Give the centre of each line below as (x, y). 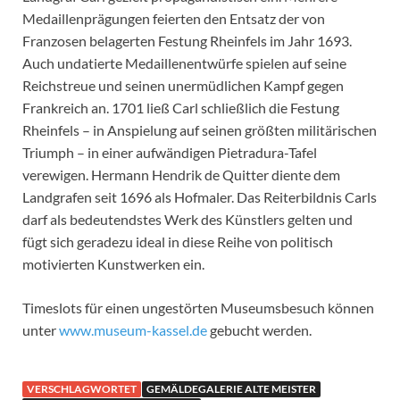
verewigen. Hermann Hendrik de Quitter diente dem (181, 174)
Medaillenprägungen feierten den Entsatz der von (174, 18)
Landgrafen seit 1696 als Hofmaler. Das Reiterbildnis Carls (200, 196)
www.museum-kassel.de (133, 329)
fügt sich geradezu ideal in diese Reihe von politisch (178, 241)
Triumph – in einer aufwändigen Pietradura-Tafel (170, 152)
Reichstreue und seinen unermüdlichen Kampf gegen (183, 85)
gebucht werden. (259, 329)
